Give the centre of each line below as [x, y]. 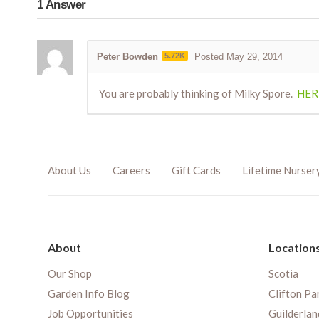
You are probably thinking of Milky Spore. [198, 94]
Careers [131, 171]
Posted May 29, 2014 [239, 57]
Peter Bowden [127, 57]
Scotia [283, 274]
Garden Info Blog [89, 294]
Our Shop [70, 274]
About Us [69, 171]
